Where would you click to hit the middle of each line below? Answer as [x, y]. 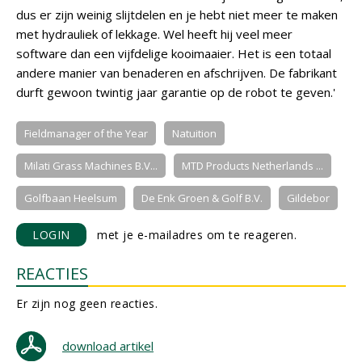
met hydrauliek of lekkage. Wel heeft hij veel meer [154, 34]
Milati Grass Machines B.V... [91, 166]
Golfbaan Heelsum [71, 198]
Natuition [194, 133]
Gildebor [308, 198]
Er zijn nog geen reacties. [87, 303]
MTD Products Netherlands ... [253, 166]
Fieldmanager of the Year [86, 133]
